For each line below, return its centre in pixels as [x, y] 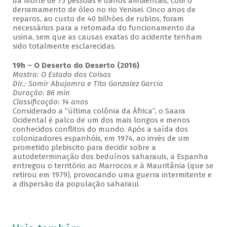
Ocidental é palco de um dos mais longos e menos [101, 120]
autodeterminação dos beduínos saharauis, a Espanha [110, 157]
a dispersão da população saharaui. [76, 184]
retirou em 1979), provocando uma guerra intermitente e [112, 175]
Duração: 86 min [41, 93]
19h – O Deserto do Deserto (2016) [76, 66]
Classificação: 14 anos [50, 102]
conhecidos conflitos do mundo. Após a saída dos [100, 129]
